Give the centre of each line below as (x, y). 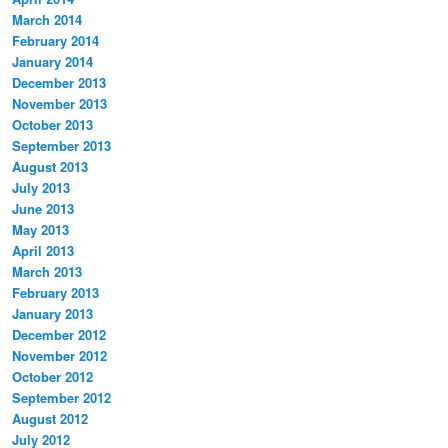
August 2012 (50, 419)
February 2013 (55, 293)
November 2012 (59, 356)
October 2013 (52, 125)
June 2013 (43, 209)
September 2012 (61, 398)
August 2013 (50, 167)
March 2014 (47, 20)
